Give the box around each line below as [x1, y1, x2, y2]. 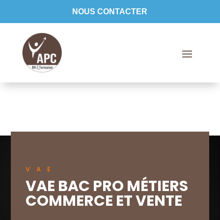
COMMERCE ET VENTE [26, 191, 183, 212]
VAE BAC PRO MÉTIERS [26, 176, 189, 197]
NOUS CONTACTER [72, 7, 148, 16]
